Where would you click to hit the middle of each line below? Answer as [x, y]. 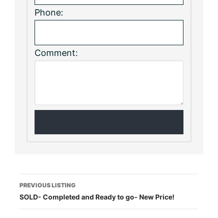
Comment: [56, 53]
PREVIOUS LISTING [47, 185]
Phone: [49, 12]
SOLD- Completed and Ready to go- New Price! [97, 197]
